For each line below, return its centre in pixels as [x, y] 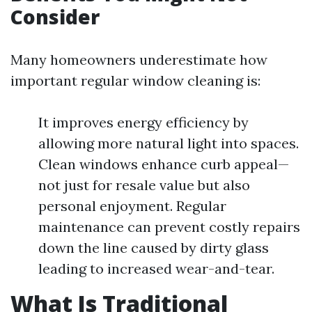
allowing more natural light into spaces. [169, 143]
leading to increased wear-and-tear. [156, 268]
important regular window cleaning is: [135, 80]
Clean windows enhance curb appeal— [164, 164]
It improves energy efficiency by [143, 122]
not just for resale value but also [144, 185]
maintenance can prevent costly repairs [169, 227]
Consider [55, 17]
